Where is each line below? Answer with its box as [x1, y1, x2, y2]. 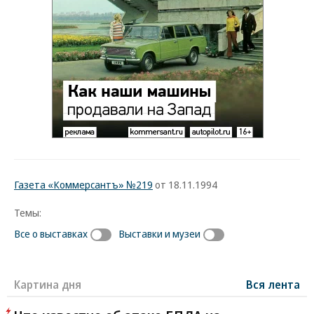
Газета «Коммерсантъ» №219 [14, 177, 153, 191]
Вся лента [246, 276, 300, 292]
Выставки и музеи [118, 226, 200, 240]
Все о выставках [14, 226, 88, 240]
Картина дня [14, 276, 81, 292]
